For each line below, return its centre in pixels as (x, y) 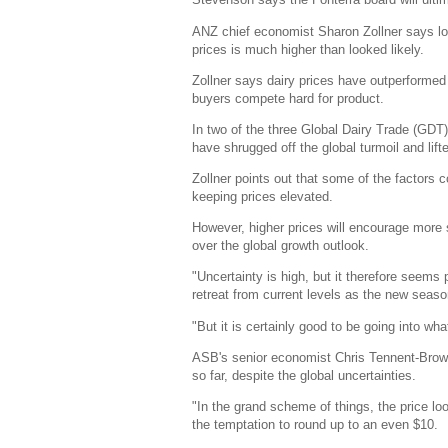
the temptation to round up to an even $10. (315, 424)
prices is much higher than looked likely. (308, 49)
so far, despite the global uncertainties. (304, 375)
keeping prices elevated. (262, 197)
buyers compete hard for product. (288, 98)
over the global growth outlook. (280, 246)
